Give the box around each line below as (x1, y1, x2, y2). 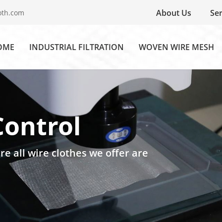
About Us (156, 7, 192, 18)
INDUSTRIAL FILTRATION (29, 42, 124, 53)
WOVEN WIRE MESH (139, 42, 215, 53)
